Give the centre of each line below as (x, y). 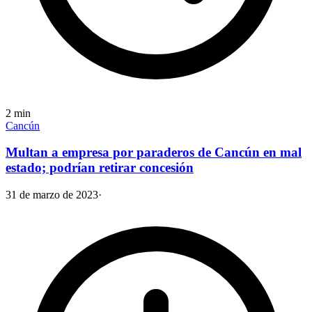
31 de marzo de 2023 (52, 195)
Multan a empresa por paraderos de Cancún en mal (154, 153)
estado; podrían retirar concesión (100, 168)
